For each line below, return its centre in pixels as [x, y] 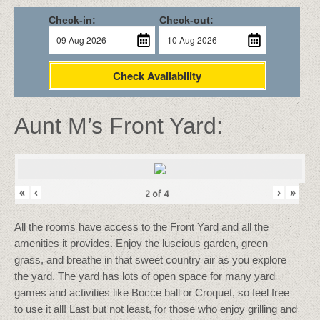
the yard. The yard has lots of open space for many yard [145, 276]
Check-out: [186, 20]
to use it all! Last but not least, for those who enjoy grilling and [156, 309]
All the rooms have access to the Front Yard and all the [141, 226]
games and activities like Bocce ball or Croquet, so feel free [152, 292]
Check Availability [157, 75]
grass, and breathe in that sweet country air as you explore [150, 259]
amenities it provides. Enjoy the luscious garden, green [141, 243]
